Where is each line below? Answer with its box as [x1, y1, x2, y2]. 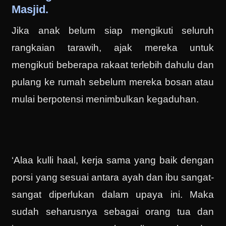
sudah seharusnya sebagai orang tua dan [12, 206, 214, 217]
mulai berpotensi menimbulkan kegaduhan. [12, 94, 199, 105]
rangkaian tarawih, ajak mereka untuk [12, 42, 214, 53]
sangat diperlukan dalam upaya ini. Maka [12, 189, 214, 200]
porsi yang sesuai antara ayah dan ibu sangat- [12, 172, 214, 183]
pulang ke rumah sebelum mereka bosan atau [12, 77, 214, 88]
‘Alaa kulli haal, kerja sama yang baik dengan [12, 155, 214, 166]
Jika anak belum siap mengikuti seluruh [12, 25, 214, 36]
